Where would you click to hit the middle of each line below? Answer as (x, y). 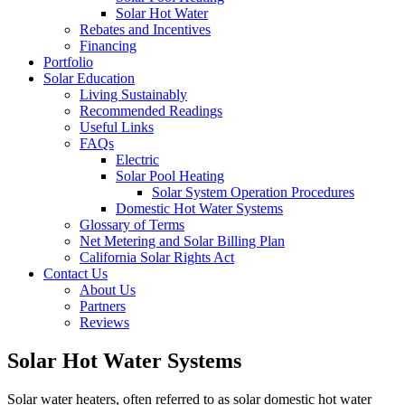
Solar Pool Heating (170, 175)
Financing (108, 45)
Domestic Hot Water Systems (199, 208)
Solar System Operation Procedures (253, 192)
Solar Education (89, 78)
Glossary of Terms (132, 224)
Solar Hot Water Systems (124, 360)
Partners (103, 306)
